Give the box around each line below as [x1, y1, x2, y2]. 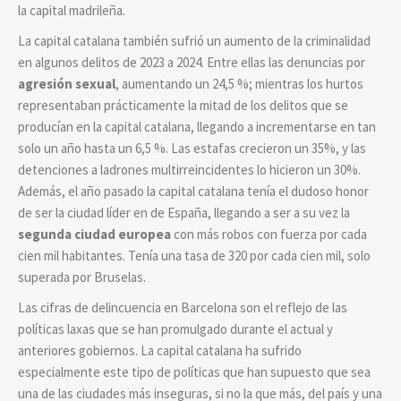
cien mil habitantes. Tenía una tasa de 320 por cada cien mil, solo [18, 246, 371, 264]
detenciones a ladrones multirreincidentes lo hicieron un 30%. [18, 160, 361, 178]
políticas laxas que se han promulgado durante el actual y [18, 320, 333, 337]
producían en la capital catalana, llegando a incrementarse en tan [18, 117, 376, 135]
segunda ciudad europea [18, 225, 171, 243]
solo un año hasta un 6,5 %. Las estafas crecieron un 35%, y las [18, 139, 366, 157]
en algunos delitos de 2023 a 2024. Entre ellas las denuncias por [18, 53, 365, 71]
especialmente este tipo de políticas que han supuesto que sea [18, 363, 371, 380]
